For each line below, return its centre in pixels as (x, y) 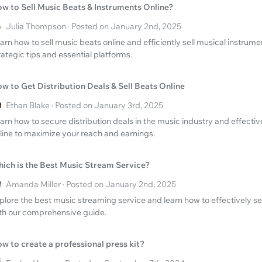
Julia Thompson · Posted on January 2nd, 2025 (94, 27)
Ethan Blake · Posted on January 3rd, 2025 (85, 106)
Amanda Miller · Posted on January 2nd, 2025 (91, 185)
